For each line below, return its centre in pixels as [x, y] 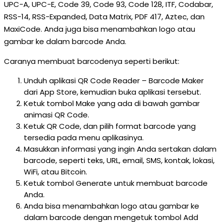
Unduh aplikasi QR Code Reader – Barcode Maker [114, 81]
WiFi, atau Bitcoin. [55, 172]
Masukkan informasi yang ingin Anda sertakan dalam [120, 149]
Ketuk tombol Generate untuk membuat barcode [116, 183]
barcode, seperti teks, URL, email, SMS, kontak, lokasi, [119, 160]
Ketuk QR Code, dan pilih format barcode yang [110, 126]
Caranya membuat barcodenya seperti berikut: [92, 61]
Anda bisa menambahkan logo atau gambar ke [111, 206]
